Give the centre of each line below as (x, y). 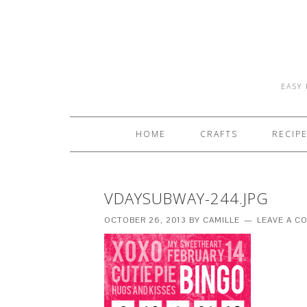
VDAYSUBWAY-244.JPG (186, 198)
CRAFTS (219, 134)
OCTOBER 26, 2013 (145, 220)
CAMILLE (221, 220)
